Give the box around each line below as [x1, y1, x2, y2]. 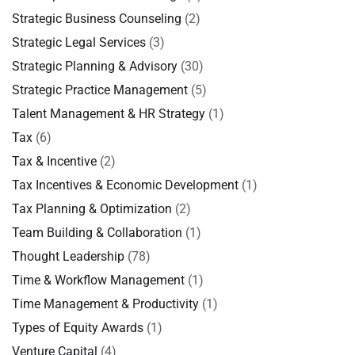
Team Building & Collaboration [12, 225, 182, 240]
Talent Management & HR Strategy [12, 106, 205, 121]
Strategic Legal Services [12, 35, 146, 50]
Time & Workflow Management [12, 273, 185, 288]
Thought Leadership [12, 249, 124, 264]
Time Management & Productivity [12, 296, 199, 311]
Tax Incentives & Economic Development [12, 177, 239, 193]
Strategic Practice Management [12, 82, 188, 97]
